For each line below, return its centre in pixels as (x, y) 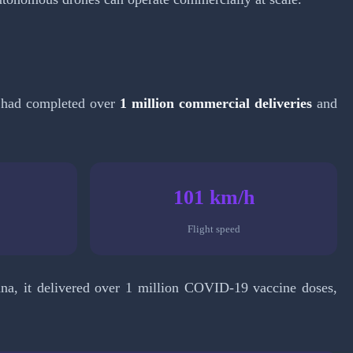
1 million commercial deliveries (216, 103)
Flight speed (214, 229)
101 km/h (214, 197)
